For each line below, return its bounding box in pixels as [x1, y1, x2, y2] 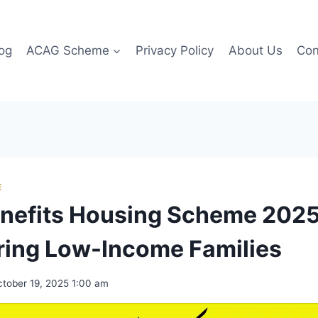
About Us [228, 43, 283, 57]
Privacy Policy [136, 43, 214, 57]
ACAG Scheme [26, 43, 109, 57]
